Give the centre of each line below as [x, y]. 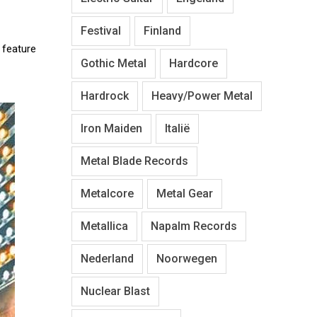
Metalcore [107, 193]
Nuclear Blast [115, 291]
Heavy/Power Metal [202, 96]
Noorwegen [187, 258]
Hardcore [194, 63]
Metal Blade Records [134, 161]
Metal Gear [185, 193]
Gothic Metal [114, 63]
